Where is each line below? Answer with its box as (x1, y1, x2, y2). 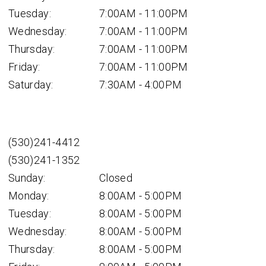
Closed (99, 172, 133, 184)
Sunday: (8, 172, 46, 184)
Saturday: (8, 78, 53, 91)
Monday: (8, 189, 49, 202)
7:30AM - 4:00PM (99, 78, 182, 91)
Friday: (8, 61, 40, 73)
